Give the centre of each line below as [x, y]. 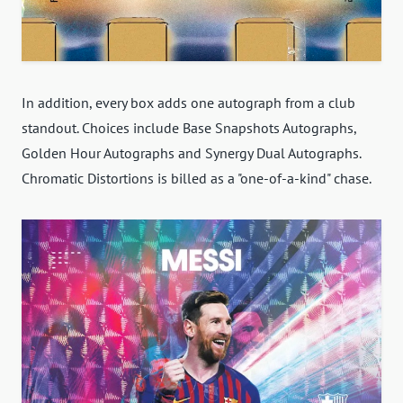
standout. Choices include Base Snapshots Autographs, [189, 127]
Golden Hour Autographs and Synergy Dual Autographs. [191, 152]
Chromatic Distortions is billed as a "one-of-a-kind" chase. [197, 178]
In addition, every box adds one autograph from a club [188, 102]
